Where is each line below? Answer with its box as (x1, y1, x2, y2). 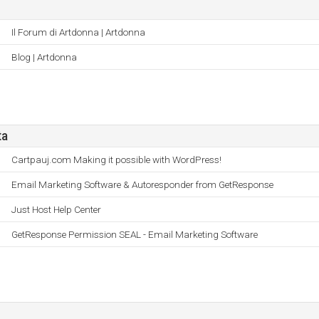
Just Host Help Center (11, 204, 101, 215)
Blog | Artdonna (11, 51, 77, 63)
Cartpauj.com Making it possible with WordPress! (11, 154, 221, 165)
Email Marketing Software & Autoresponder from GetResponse (11, 179, 273, 190)
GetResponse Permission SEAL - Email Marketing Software (11, 229, 258, 240)
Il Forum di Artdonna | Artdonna (11, 26, 145, 38)
